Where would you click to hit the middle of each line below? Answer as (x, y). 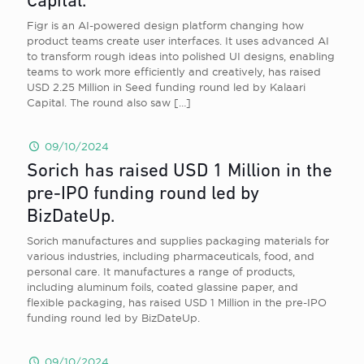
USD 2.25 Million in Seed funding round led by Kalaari (166, 87)
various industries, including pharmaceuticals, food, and (171, 256)
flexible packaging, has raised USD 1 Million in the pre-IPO (177, 302)
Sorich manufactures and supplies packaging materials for (178, 240)
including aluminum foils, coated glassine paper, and (162, 287)
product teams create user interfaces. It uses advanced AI (178, 41)
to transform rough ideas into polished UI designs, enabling (181, 56)
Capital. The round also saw (99, 102)
